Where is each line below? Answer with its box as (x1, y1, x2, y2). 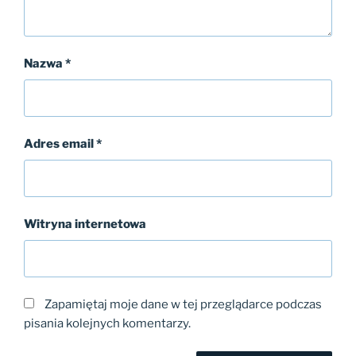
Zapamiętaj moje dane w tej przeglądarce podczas (44, 297, 322, 312)
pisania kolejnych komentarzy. (24, 316, 191, 331)
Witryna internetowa (24, 217, 146, 232)
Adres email (24, 137, 96, 152)
